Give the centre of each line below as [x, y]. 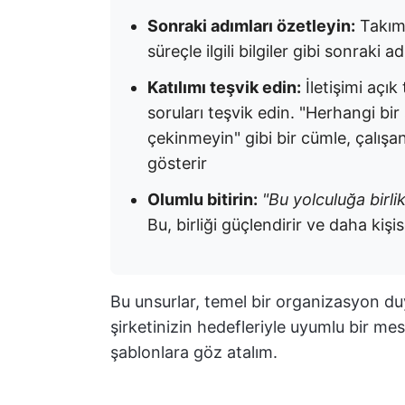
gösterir [177, 163]
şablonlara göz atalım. [194, 352]
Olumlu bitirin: [202, 199]
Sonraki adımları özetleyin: [251, 26]
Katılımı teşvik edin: [224, 87]
